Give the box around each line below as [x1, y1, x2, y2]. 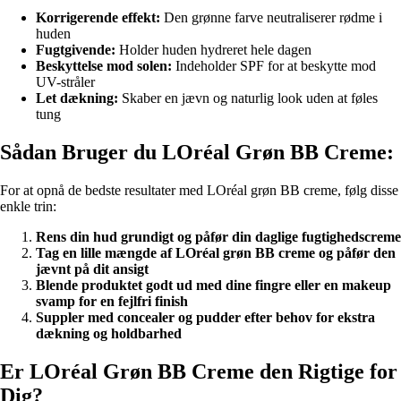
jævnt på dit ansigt [36, 260, 149, 277]
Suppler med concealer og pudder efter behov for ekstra [36, 309, 375, 325]
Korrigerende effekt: [36, 10, 160, 26]
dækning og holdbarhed [36, 325, 182, 341]
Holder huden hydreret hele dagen [115, 42, 311, 58]
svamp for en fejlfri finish [36, 293, 188, 309]
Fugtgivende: [36, 42, 115, 58]
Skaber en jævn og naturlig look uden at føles [118, 90, 378, 107]
